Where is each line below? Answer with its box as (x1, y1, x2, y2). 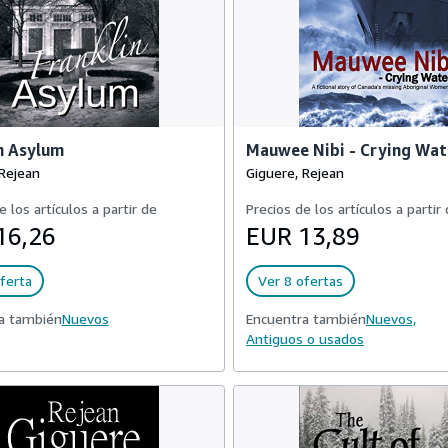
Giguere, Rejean (246, 164, 344, 181)
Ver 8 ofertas (258, 272, 343, 289)
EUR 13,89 (246, 222, 360, 250)
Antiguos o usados (246, 330, 364, 347)
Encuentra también (246, 310, 366, 327)
